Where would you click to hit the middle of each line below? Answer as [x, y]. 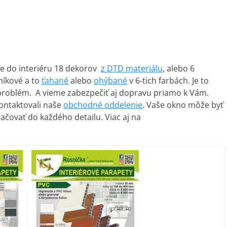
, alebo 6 [179, 68]
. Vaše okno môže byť [183, 105]
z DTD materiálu [132, 68]
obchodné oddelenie [103, 105]
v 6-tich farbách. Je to [168, 81]
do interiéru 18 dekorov [54, 68]
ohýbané [110, 81]
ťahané [55, 81]
